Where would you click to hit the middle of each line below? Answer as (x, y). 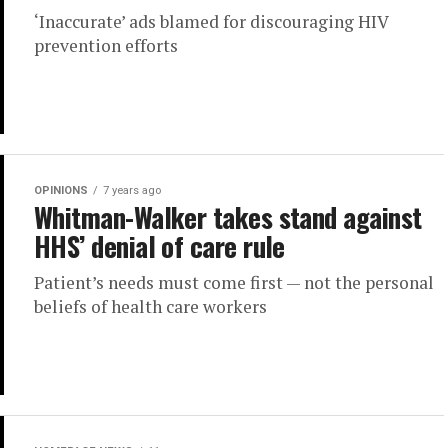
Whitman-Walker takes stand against (228, 217)
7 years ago (132, 191)
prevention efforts (106, 46)
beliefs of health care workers (150, 307)
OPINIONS (61, 191)
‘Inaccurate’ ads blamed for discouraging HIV (211, 22)
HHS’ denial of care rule (159, 246)
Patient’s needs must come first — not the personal (234, 283)
